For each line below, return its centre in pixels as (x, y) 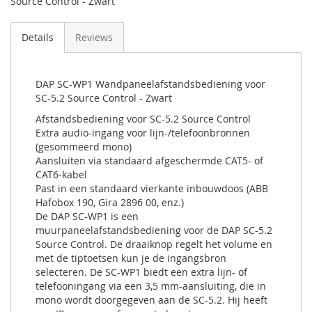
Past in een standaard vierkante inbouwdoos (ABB (152, 188)
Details (38, 37)
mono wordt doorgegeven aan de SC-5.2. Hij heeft (151, 299)
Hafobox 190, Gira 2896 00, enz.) (110, 202)
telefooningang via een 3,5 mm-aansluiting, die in (151, 286)
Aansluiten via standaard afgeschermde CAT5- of (149, 160)
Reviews (94, 37)
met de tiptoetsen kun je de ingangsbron (131, 258)
